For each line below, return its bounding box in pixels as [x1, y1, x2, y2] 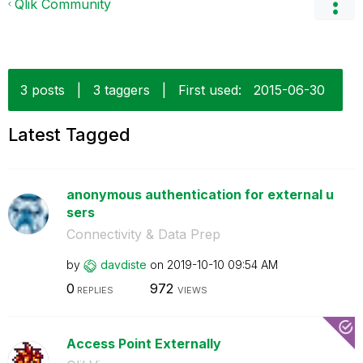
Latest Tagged [8, 124, 130, 145]
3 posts [20, 82, 65, 98]
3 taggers [93, 82, 150, 98]
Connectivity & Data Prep [66, 226, 220, 242]
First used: [178, 82, 241, 98]
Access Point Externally [66, 335, 221, 352]
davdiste [100, 258, 147, 271]
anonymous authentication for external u [66, 186, 334, 203]
